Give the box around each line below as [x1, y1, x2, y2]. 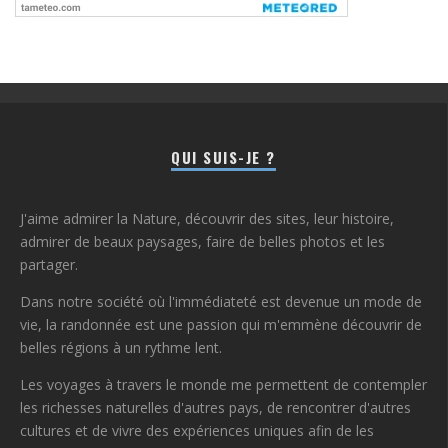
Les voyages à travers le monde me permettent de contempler [20, 374, 427, 394]
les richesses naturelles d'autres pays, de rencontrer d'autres [20, 397, 411, 417]
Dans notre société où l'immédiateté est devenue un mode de [20, 291, 422, 311]
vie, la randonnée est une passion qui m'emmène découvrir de [20, 314, 422, 334]
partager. [20, 254, 78, 274]
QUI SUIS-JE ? [171, 145, 276, 168]
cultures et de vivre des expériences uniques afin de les [20, 420, 374, 440]
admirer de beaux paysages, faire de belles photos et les [20, 231, 385, 251]
